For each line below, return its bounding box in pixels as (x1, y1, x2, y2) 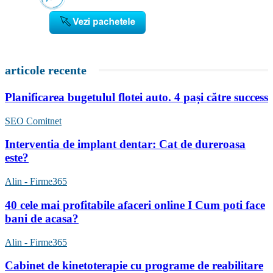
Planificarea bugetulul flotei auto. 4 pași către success (5, 91, 268, 104)
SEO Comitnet (5, 115, 62, 126)
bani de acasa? (5, 211, 79, 225)
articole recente (5, 63, 87, 77)
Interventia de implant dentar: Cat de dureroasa (5, 138, 246, 151)
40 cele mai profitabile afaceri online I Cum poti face (5, 198, 265, 211)
